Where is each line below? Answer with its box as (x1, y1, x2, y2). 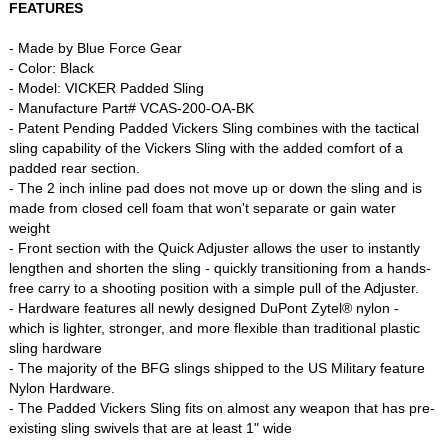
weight (9, 220, 51, 237)
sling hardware (9, 340, 103, 357)
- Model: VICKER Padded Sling (9, 80, 205, 97)
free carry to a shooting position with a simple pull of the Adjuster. (9, 280, 420, 297)
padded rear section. (9, 160, 141, 177)
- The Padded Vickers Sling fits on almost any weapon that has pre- (9, 400, 436, 417)
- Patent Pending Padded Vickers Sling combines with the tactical (9, 120, 420, 137)
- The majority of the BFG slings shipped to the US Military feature (9, 360, 426, 377)
